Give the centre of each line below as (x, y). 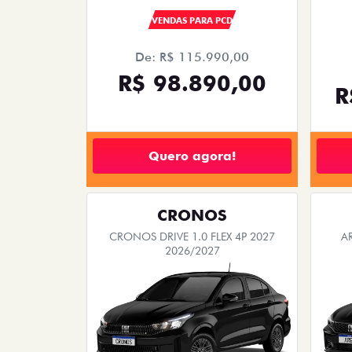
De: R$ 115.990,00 (192, 57)
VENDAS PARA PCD (192, 21)
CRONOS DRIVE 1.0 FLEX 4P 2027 (192, 237)
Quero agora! (192, 156)
